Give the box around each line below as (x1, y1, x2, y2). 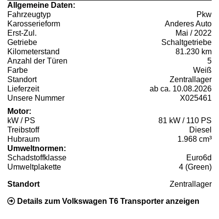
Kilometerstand (7, 47, 60, 56)
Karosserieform (7, 20, 60, 28)
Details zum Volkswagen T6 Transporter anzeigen (15, 197, 199, 206)
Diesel (189, 126, 212, 134)
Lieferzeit (7, 85, 39, 93)
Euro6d (186, 153, 212, 162)
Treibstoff (7, 126, 39, 134)
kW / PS (7, 116, 35, 125)
